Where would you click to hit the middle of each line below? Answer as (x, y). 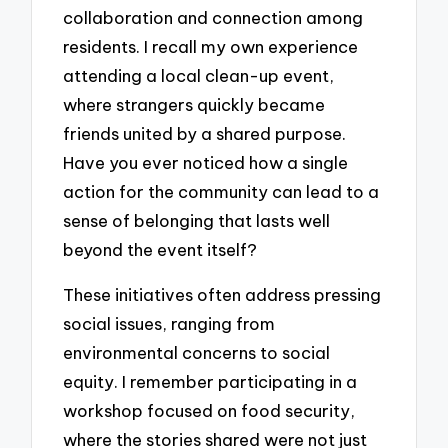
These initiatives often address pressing (222, 294)
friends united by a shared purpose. (205, 134)
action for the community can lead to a (221, 192)
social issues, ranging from (169, 323)
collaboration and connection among (213, 18)
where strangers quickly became (194, 105)
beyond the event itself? (160, 250)
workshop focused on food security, (209, 410)
